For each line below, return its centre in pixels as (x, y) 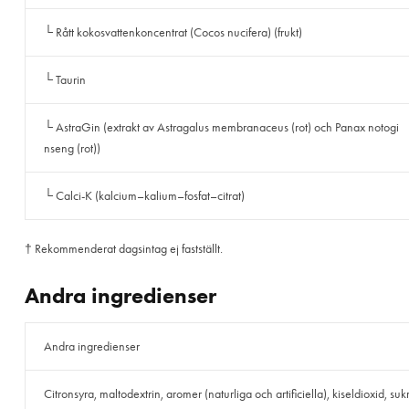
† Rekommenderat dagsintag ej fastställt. (124, 249)
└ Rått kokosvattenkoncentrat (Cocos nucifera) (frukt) (173, 33)
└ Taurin (64, 80)
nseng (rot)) (72, 149)
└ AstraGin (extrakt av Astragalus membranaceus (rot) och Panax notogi (221, 128)
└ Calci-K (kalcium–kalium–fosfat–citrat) (144, 196)
